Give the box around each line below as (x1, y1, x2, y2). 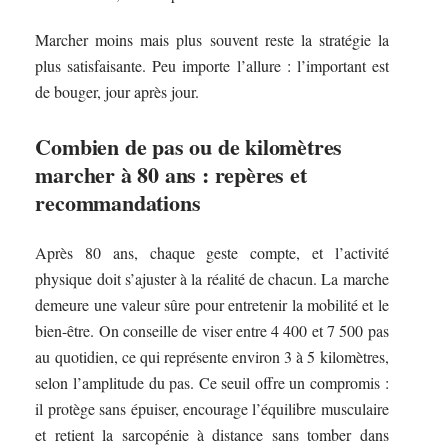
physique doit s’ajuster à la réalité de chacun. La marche (35, 267, 389, 289)
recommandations (35, 186, 201, 220)
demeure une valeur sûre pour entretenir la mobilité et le (35, 293, 389, 315)
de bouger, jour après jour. (35, 81, 200, 103)
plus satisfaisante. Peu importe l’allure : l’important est (35, 55, 389, 77)
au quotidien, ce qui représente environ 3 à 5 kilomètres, (35, 345, 389, 367)
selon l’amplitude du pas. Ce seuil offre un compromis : (35, 371, 389, 393)
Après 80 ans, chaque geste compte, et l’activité (35, 241, 389, 263)
